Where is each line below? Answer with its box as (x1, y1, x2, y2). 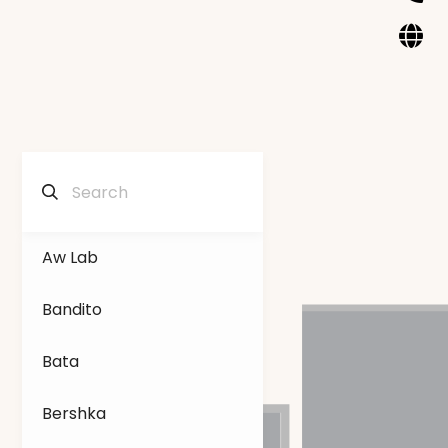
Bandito (42, 298, 102, 321)
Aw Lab (42, 246, 98, 269)
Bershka (42, 402, 106, 425)
